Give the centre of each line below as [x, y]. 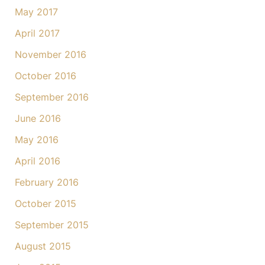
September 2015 [51, 225]
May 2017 [36, 12]
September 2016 [51, 97]
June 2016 [38, 119]
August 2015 [43, 246]
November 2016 [50, 55]
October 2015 [45, 204]
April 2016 [37, 161]
